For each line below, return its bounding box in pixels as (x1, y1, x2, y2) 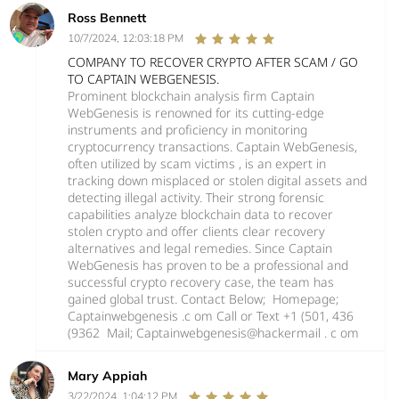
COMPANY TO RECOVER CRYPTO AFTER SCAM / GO (68, 53, 358, 70)
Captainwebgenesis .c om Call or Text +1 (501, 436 (68, 306, 354, 324)
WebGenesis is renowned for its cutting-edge (68, 103, 324, 121)
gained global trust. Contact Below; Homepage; (68, 289, 338, 307)
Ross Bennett (68, 9, 146, 26)
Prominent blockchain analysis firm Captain (68, 86, 314, 104)
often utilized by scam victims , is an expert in (68, 154, 326, 172)
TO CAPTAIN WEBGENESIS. (68, 69, 219, 87)
